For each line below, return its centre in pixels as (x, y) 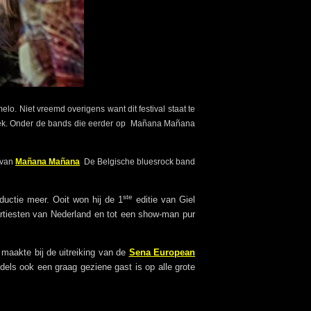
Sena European (162, 253)
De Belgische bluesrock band (137, 162)
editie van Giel (164, 200)
